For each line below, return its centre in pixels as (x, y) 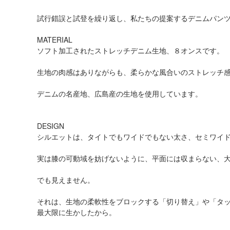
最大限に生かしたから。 (76, 212)
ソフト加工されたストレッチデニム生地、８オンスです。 (130, 50)
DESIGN (51, 126)
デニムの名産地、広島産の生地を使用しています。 (120, 93)
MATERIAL (55, 40)
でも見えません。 (66, 180)
